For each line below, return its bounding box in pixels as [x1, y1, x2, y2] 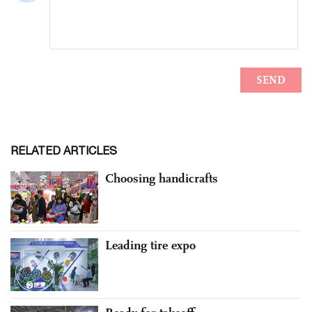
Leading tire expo [105, 237, 196, 253]
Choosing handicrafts [105, 170, 218, 186]
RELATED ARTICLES [10, 143, 117, 157]
